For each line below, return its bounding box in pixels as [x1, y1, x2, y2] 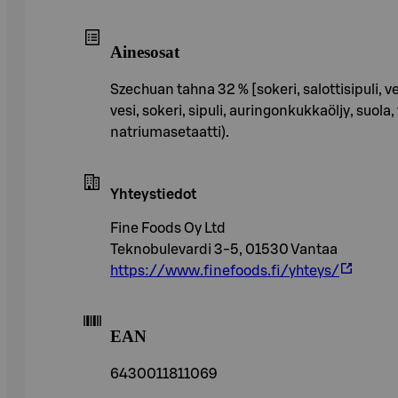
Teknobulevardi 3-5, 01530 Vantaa [110, 243, 338, 258]
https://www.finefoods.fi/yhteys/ [110, 264, 339, 279]
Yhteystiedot [110, 187, 196, 203]
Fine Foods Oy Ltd [110, 221, 226, 236]
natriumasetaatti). [110, 125, 229, 140]
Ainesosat [110, 43, 179, 62]
